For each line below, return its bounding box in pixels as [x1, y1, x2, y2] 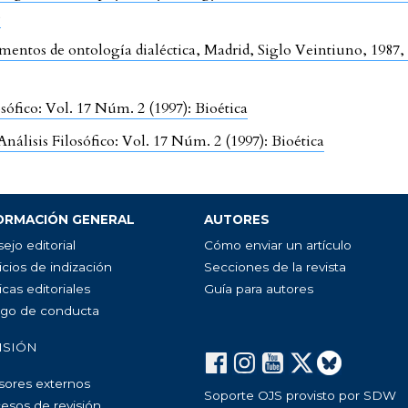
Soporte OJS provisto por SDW [203, 388, 396, 403]
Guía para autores [203, 281, 313, 296]
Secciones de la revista [203, 260, 346, 274]
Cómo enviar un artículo [203, 238, 352, 252]
